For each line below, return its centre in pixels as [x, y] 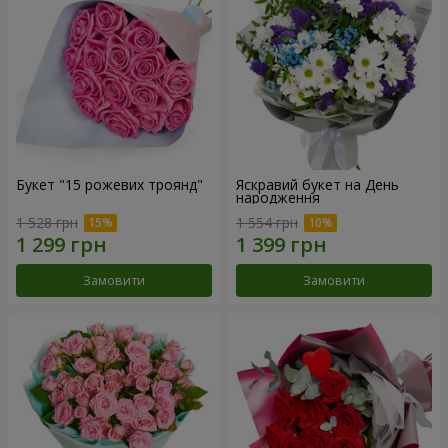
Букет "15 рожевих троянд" [109, 184]
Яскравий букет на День [317, 184]
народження [278, 197]
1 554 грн [267, 223]
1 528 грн [47, 223]
